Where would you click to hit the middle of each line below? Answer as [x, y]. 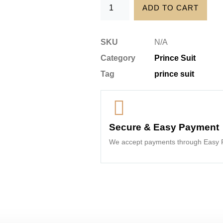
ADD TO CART [171, 8]
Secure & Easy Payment [164, 127]
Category [118, 58]
